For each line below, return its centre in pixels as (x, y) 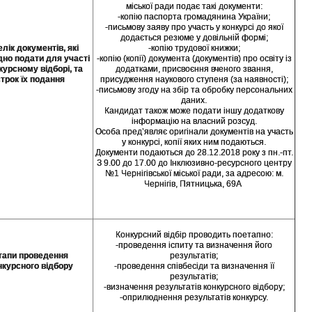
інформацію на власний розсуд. (194, 121)
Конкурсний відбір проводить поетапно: (194, 234)
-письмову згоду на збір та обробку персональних (194, 89)
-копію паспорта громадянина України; (194, 16)
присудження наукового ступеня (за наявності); (194, 79)
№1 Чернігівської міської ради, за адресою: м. (194, 173)
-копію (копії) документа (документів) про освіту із (194, 58)
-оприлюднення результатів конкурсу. (194, 297)
